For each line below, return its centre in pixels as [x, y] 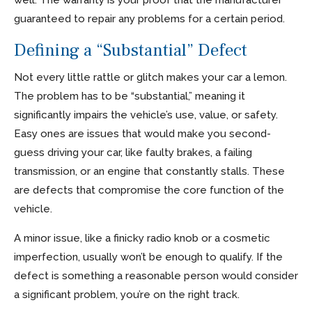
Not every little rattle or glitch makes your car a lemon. [150, 77]
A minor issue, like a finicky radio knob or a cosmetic [142, 238]
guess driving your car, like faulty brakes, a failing [133, 152]
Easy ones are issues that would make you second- [142, 133]
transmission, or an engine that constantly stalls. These [149, 171]
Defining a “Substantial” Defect [131, 50]
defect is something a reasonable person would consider [156, 275]
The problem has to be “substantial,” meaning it [130, 96]
